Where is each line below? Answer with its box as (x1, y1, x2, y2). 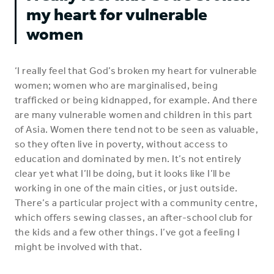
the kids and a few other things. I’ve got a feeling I (15, 226, 240, 238)
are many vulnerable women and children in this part (15, 109, 253, 120)
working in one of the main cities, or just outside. (15, 182, 238, 194)
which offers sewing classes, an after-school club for (15, 212, 253, 223)
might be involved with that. (15, 241, 143, 253)
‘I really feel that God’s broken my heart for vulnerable (15, 65, 257, 76)
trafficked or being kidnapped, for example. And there (15, 94, 258, 106)
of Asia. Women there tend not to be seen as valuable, (15, 124, 259, 135)
